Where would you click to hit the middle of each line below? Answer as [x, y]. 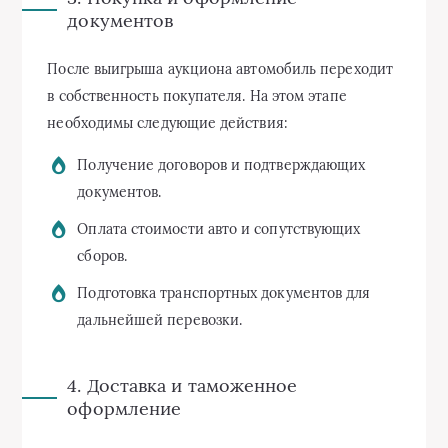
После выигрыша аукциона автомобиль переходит [220, 68]
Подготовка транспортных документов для [224, 292]
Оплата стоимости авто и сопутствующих [219, 228]
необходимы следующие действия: [167, 122]
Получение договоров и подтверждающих [221, 164]
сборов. [102, 255]
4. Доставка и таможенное [182, 385]
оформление [124, 408]
